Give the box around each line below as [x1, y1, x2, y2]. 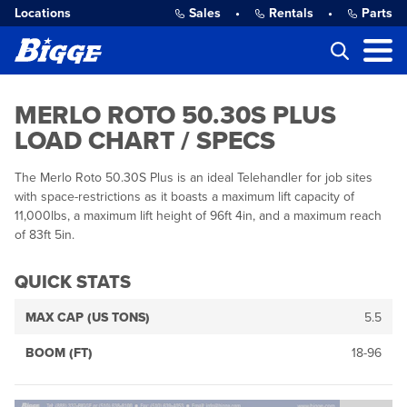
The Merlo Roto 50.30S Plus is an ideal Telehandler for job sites [15, 170, 372, 185]
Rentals [269, 5, 313, 21]
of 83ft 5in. [15, 227, 74, 243]
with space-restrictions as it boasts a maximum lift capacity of [15, 189, 354, 204]
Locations [15, 5, 71, 21]
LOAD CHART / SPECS [15, 125, 275, 156]
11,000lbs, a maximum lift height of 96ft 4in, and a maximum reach [15, 208, 382, 223]
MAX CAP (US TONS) [25, 310, 150, 325]
